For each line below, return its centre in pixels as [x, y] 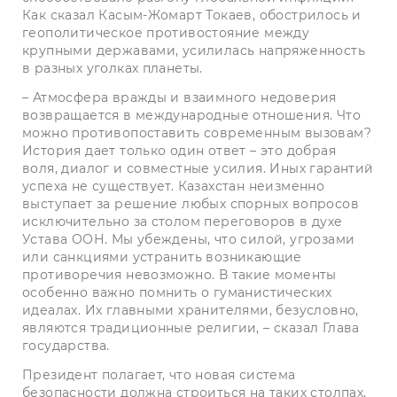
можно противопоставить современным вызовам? [197, 132]
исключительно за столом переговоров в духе [183, 221]
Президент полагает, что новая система [159, 374]
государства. [66, 345]
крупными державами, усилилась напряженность [194, 50]
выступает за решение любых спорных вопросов [191, 203]
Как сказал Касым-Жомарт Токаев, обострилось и [192, 15]
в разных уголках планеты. [113, 68]
